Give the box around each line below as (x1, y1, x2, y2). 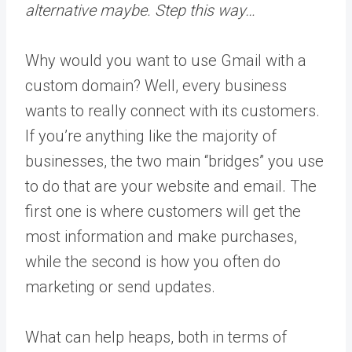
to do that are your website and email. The (25, 176, 317, 196)
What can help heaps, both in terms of (25, 327, 287, 346)
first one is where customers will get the (25, 201, 301, 221)
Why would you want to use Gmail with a (25, 50, 306, 70)
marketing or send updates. (25, 277, 215, 296)
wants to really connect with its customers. (25, 101, 320, 120)
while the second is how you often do (25, 251, 280, 271)
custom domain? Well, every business (25, 75, 287, 95)
